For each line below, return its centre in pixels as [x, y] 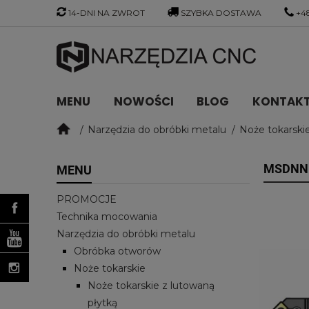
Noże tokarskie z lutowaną [151, 285]
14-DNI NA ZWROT [107, 13]
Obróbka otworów [117, 251]
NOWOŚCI [143, 102]
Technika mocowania [107, 216]
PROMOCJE [87, 199]
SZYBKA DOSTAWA [221, 13]
